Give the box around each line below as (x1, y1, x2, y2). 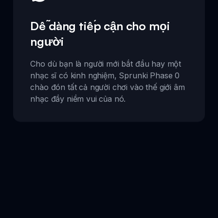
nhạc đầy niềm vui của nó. (30, 94, 126, 104)
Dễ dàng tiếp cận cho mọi (30, 18, 170, 34)
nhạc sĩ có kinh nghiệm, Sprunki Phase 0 (30, 71, 180, 81)
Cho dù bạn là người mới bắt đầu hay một (30, 59, 182, 69)
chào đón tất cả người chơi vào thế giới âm (30, 82, 185, 92)
